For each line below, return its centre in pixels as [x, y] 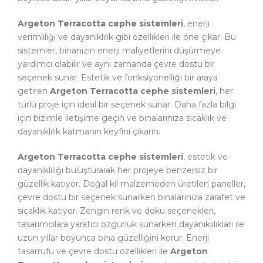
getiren [34, 91]
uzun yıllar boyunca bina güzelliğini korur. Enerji [113, 238]
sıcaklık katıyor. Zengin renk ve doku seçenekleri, [117, 211]
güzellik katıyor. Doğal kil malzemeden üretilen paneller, [131, 184]
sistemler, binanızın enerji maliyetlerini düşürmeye [119, 51]
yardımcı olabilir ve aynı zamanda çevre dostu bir [116, 64]
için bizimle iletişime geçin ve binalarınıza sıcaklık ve [122, 118]
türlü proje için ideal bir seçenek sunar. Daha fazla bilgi [127, 105]
